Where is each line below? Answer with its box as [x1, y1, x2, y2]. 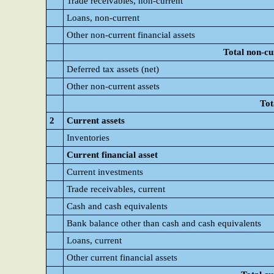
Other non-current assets [67, 81, 160, 91]
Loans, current [67, 235, 122, 245]
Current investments [67, 167, 143, 177]
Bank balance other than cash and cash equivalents [67, 218, 261, 228]
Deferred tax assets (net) [67, 64, 159, 74]
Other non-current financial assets [67, 30, 195, 40]
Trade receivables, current [67, 184, 165, 194]
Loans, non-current [67, 13, 139, 23]
